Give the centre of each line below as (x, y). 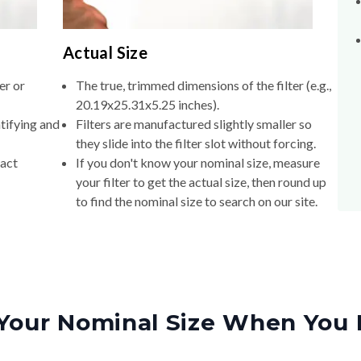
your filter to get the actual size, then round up (201, 182)
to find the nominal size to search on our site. (196, 201)
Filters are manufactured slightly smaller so (193, 124)
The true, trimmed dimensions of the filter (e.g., (203, 85)
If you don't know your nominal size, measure (197, 163)
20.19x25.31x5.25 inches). (147, 105)
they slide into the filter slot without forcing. (195, 143)
